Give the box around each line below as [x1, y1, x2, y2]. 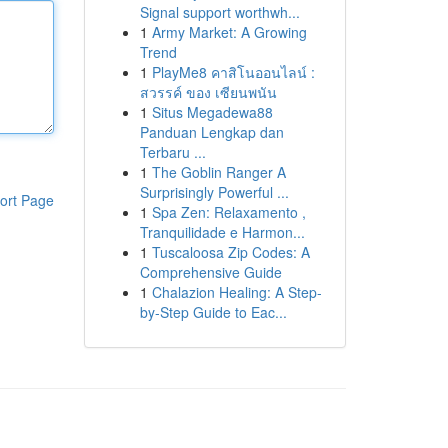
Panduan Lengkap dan [139, 122, 284, 142]
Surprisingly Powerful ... [139, 182, 289, 202]
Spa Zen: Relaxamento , [151, 202, 306, 222]
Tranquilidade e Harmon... [139, 222, 305, 242]
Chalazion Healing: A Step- [151, 282, 322, 302]
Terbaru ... [139, 142, 206, 162]
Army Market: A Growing [151, 22, 307, 42]
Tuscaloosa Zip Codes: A [151, 242, 310, 262]
